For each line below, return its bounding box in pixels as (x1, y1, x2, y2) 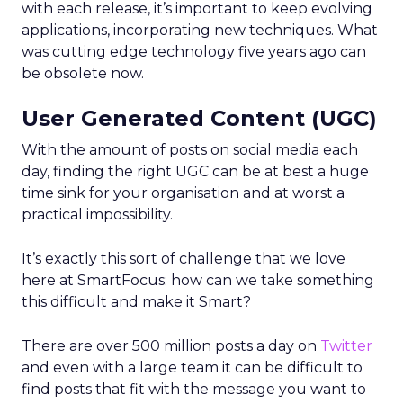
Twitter (320, 337, 372, 354)
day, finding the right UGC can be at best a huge (22, 163, 369, 180)
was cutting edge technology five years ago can (22, 43, 366, 60)
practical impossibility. (22, 206, 173, 223)
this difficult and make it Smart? (22, 293, 251, 310)
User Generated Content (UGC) (22, 105, 377, 131)
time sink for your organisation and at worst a (22, 184, 345, 201)
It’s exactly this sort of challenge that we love (22, 250, 345, 267)
